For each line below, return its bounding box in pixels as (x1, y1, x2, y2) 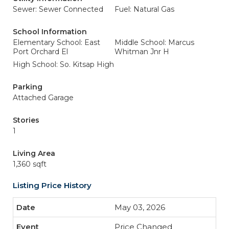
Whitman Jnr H (114, 47, 169, 56)
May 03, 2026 (114, 202, 165, 212)
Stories (13, 116, 39, 125)
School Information (13, 27, 87, 36)
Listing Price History (13, 180, 91, 190)
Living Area (13, 149, 55, 158)
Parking (13, 82, 42, 91)
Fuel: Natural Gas (114, 5, 174, 14)
